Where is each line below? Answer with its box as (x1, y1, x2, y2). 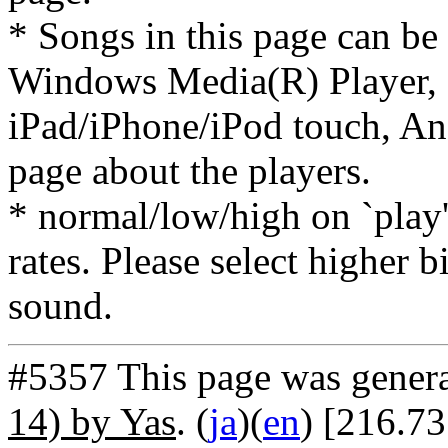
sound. (8, 284, 113, 327)
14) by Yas (8, 400, 176, 443)
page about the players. (8, 149, 371, 192)
